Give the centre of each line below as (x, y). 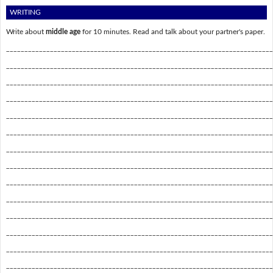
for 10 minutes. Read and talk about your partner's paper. (172, 31)
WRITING (26, 12)
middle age (63, 31)
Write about (26, 31)
